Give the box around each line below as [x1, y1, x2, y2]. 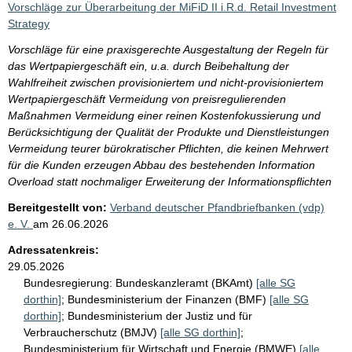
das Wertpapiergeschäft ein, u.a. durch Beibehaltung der [8, 59, 289, 72]
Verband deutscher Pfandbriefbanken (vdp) [110, 200, 324, 214]
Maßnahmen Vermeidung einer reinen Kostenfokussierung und [8, 108, 321, 122]
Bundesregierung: [24, 276, 112, 289]
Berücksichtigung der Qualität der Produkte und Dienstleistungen [8, 125, 329, 138]
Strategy [8, 16, 49, 30]
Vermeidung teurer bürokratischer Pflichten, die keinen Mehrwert [8, 141, 328, 155]
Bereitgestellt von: [8, 200, 107, 214]
